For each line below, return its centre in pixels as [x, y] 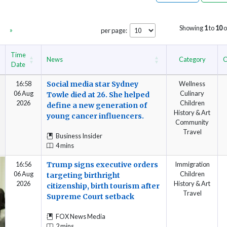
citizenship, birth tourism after [103, 186]
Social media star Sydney [92, 84]
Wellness [192, 83]
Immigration [192, 164]
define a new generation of [97, 105]
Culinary [192, 93]
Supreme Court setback [90, 196]
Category [192, 59]
